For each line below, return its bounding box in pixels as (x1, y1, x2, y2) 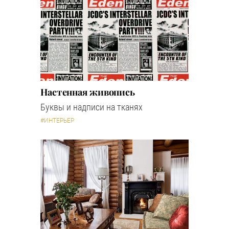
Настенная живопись (40, 86, 135, 99)
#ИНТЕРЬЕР (40, 117, 74, 125)
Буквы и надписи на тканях (40, 102, 143, 113)
